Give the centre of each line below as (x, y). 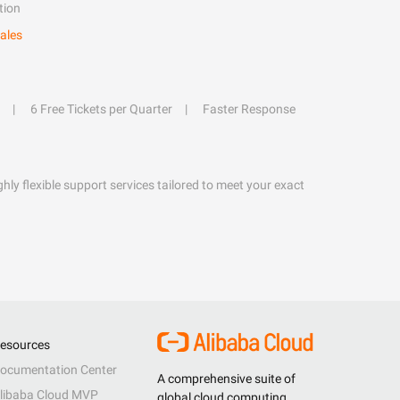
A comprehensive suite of (226, 379)
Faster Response (249, 109)
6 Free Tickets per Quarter (101, 109)
